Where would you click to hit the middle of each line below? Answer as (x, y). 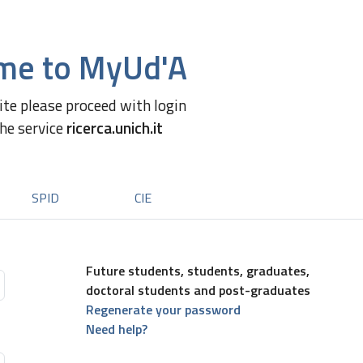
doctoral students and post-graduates (198, 290)
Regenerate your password (163, 310)
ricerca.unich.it (115, 128)
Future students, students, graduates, (198, 271)
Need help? (117, 329)
